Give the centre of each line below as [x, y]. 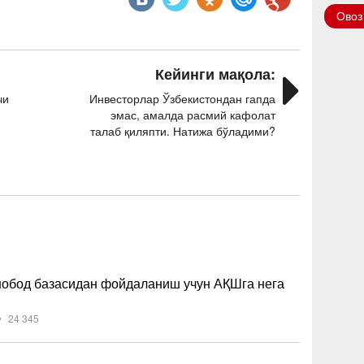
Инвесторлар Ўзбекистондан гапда [182, 98]
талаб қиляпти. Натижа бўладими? [182, 131]
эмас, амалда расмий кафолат [193, 115]
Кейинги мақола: [215, 74]
